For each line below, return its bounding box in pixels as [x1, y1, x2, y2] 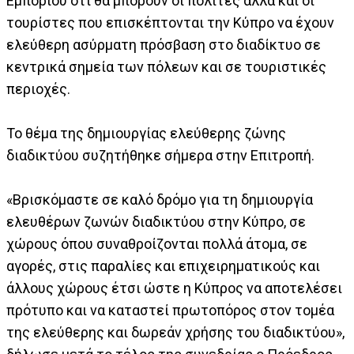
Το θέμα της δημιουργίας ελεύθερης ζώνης [6, 125, 286, 142]
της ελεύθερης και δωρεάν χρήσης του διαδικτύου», [6, 324, 345, 341]
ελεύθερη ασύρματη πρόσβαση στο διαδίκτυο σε [6, 36, 321, 54]
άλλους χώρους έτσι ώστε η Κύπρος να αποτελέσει [6, 280, 342, 297]
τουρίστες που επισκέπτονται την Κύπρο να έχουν [6, 14, 334, 32]
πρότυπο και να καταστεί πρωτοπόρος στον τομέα [6, 302, 334, 319]
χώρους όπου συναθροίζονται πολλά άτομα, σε [6, 235, 307, 253]
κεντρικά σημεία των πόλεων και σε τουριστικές [6, 58, 326, 76]
